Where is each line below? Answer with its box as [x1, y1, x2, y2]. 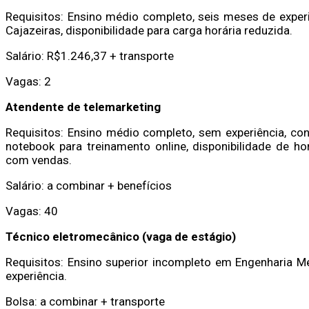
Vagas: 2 [6, 74, 51, 88]
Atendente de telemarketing [6, 99, 161, 114]
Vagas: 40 [6, 203, 58, 218]
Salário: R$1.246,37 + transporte [6, 48, 174, 63]
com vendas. [6, 152, 72, 167]
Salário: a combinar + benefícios [6, 178, 172, 192]
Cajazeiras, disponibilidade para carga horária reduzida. [6, 23, 292, 37]
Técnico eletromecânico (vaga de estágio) [6, 229, 236, 243]
